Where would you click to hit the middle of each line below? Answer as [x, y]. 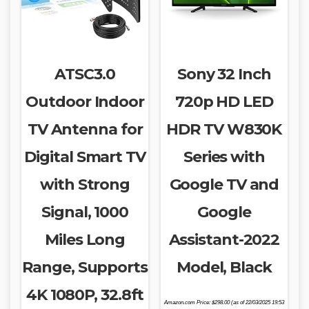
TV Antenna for [85, 129]
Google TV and [224, 184]
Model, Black [224, 267]
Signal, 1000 [85, 212]
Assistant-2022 [224, 239]
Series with [224, 157]
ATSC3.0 [85, 74]
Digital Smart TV [85, 157]
